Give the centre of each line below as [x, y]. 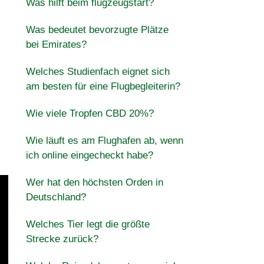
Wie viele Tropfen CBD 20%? [90, 113]
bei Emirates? [56, 44]
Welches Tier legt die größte [88, 224]
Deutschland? [56, 197]
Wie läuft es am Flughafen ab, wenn [104, 141]
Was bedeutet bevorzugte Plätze [97, 30]
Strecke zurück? [62, 239]
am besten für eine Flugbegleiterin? [103, 86]
